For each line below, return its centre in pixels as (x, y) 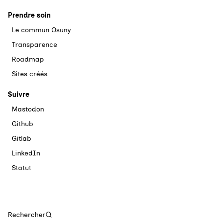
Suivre (19, 95)
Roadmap (28, 59)
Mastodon (28, 109)
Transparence (34, 45)
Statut (22, 168)
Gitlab (22, 139)
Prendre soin (29, 15)
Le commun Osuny (41, 30)
